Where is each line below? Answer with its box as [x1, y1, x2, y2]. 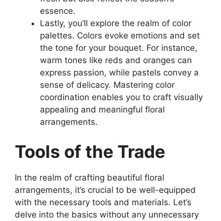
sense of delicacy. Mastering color [40, 80, 175, 90]
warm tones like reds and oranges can [40, 55, 192, 66]
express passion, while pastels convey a [40, 68, 199, 78]
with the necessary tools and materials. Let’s [15, 197, 191, 207]
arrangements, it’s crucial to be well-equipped [15, 184, 196, 195]
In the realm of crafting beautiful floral [15, 172, 164, 183]
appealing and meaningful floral [40, 105, 165, 115]
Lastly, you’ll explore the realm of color [40, 18, 191, 29]
